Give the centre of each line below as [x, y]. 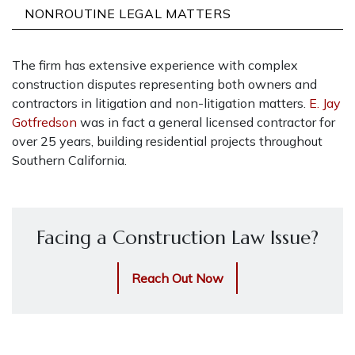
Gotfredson [44, 122]
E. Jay [325, 103]
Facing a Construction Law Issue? [177, 237]
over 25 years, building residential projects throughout [167, 141]
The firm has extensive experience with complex [155, 65]
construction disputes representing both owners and [164, 84]
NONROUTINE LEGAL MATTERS [128, 13]
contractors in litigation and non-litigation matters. [160, 103]
